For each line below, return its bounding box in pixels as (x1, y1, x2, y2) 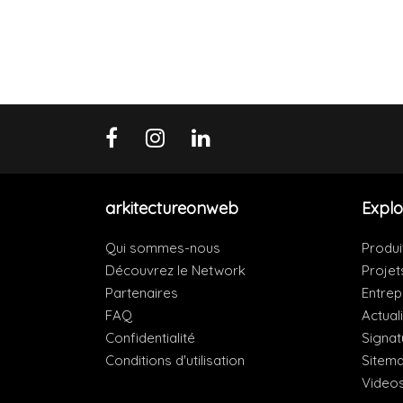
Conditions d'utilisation (105, 352, 245, 370)
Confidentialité (105, 329, 195, 347)
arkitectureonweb (105, 198, 238, 219)
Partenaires (105, 284, 178, 302)
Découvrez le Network (105, 262, 246, 280)
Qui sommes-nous (105, 239, 220, 257)
